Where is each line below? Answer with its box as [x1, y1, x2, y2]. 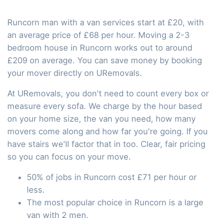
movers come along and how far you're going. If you [7, 126, 208, 136]
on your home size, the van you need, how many [7, 113, 196, 124]
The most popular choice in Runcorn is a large [27, 197, 203, 207]
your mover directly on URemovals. [7, 68, 142, 78]
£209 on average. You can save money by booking [7, 55, 202, 65]
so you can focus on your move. [7, 151, 131, 162]
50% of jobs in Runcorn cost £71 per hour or [27, 172, 197, 182]
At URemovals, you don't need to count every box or [7, 88, 209, 98]
